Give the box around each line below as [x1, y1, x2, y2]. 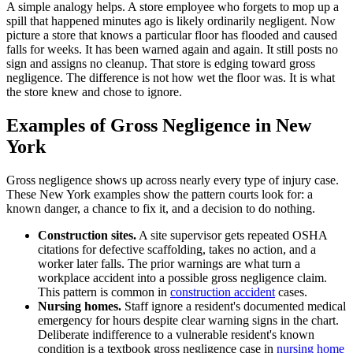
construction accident [170, 284, 275, 299]
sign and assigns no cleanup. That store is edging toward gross [6, 56, 315, 70]
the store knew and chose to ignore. [6, 84, 182, 98]
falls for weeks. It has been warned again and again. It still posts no [6, 42, 338, 56]
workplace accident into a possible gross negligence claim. [38, 270, 327, 284]
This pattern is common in [38, 284, 170, 299]
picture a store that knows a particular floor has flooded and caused [6, 28, 337, 42]
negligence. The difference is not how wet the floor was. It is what [6, 70, 335, 84]
